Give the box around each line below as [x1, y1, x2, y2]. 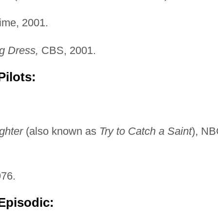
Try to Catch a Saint [99, 125, 192, 137]
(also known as [22, 125, 99, 137]
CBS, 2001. [38, 44, 96, 56]
